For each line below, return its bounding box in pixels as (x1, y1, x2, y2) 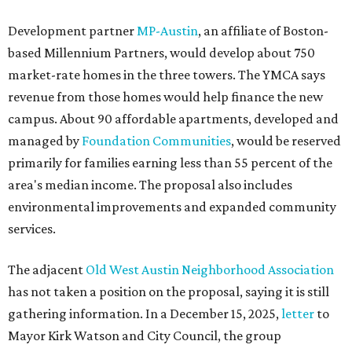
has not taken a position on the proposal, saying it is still (8, 284, 329, 299)
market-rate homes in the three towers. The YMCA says (8, 67, 325, 82)
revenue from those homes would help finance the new (8, 89, 323, 104)
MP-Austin (137, 23, 198, 38)
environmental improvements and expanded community (8, 199, 336, 214)
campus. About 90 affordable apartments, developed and (8, 111, 339, 126)
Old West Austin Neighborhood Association (86, 262, 334, 277)
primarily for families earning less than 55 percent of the (8, 155, 332, 170)
